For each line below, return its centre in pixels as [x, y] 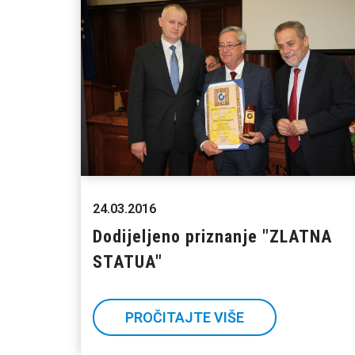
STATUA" [128, 262]
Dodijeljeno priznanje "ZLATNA [212, 237]
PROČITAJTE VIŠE [185, 318]
